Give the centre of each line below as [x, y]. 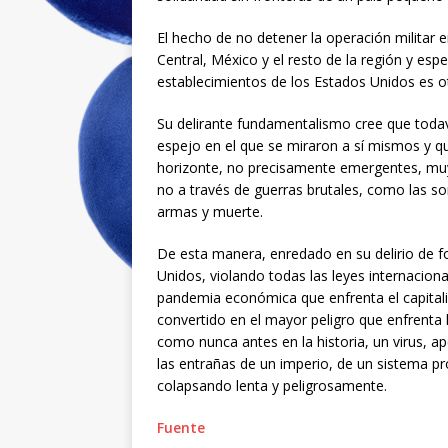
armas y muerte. [210, 212]
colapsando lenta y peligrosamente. [272, 386]
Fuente [181, 428]
